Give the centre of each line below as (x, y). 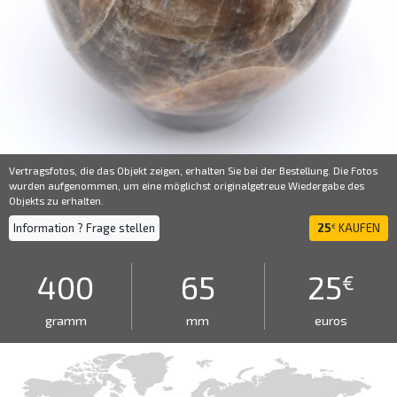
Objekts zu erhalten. (56, 200)
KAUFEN (358, 228)
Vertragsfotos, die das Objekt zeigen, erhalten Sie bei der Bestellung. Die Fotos (193, 170)
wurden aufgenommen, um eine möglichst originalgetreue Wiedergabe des (187, 185)
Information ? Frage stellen (84, 228)
